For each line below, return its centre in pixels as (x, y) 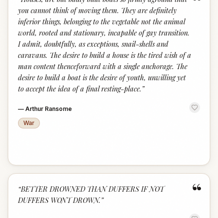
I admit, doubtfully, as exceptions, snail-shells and (93, 44)
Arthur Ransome (49, 109)
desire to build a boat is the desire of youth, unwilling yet (102, 77)
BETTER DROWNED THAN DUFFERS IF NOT (92, 189)
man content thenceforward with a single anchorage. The (103, 66)
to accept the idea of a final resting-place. (80, 89)
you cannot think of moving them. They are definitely (97, 10)
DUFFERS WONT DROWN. (59, 200)
